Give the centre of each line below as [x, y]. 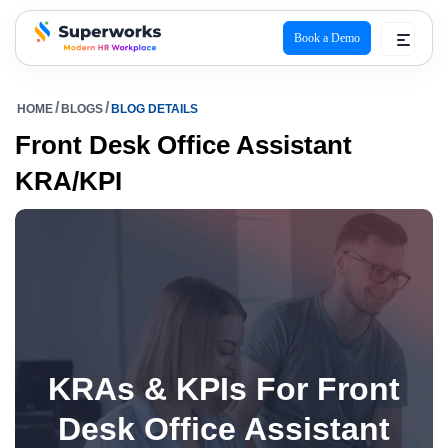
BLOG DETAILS [154, 109]
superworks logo [88, 66]
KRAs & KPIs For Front [224, 389]
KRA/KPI [68, 181]
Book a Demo [327, 38]
